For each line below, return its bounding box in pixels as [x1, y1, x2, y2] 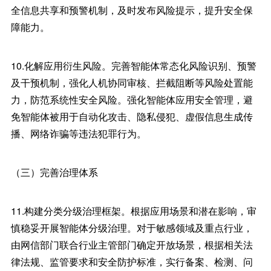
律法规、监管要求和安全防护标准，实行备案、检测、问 [10, 255, 253, 269]
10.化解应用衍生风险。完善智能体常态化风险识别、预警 [10, 59, 256, 73]
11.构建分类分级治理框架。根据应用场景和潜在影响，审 [10, 204, 256, 218]
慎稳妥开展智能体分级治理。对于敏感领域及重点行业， [10, 221, 253, 235]
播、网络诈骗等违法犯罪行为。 [10, 126, 146, 140]
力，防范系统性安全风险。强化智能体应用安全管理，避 [10, 93, 253, 106]
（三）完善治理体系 [10, 165, 98, 179]
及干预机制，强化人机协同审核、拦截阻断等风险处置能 [10, 76, 253, 90]
